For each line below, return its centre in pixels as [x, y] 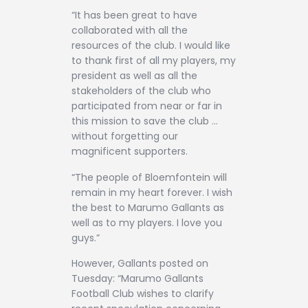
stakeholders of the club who [141, 91]
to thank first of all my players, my [154, 61]
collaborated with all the [130, 31]
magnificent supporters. [130, 152]
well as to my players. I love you [147, 222]
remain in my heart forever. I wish [152, 192]
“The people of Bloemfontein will [149, 177]
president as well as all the [134, 76]
